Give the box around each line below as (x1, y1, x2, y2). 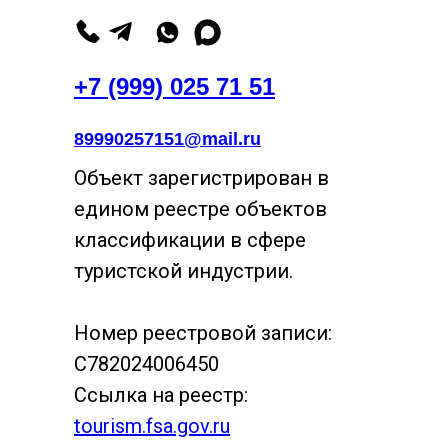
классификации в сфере (74, 228, 306, 253)
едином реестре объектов (74, 197, 327, 222)
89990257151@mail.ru (74, 129, 261, 150)
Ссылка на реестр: (74, 383, 248, 408)
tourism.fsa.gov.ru (74, 414, 230, 439)
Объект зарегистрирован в (74, 166, 329, 191)
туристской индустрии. (74, 259, 293, 284)
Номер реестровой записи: (74, 321, 332, 346)
